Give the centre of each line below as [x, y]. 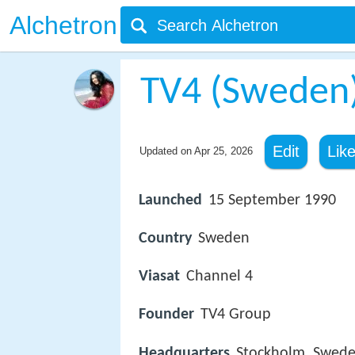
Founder [166, 315]
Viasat [159, 277]
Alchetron [63, 25]
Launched [170, 200]
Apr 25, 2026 [223, 151]
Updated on [166, 151]
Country [165, 239]
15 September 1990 [272, 200]
